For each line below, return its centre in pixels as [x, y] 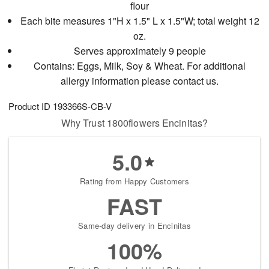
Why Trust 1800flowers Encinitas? [134, 123]
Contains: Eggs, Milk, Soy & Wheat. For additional [140, 66]
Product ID [31, 106]
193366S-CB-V [82, 106]
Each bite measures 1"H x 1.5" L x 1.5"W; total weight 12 [140, 21]
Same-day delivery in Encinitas [134, 226]
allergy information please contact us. [140, 81]
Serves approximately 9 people [140, 51]
